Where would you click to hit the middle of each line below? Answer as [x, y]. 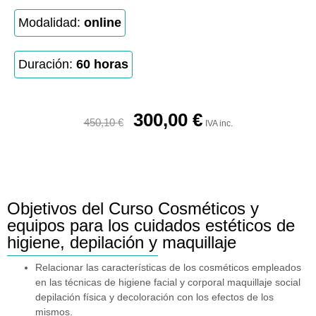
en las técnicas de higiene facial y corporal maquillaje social [168, 282]
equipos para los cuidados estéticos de [151, 226]
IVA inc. [219, 123]
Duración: [47, 64]
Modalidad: [51, 23]
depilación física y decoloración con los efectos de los [154, 297]
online [103, 23]
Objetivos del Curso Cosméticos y [133, 209]
